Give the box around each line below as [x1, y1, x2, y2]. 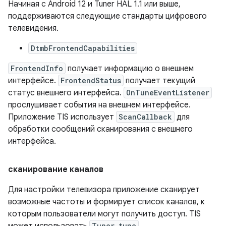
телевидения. [8, 23, 59, 34]
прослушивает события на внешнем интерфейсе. [8, 100, 191, 110]
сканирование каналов [8, 164, 103, 175]
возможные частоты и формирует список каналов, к [8, 197, 205, 207]
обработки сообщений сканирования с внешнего [8, 124, 193, 135]
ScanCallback [119, 112, 172, 122]
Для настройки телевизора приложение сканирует [8, 185, 200, 195]
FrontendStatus [61, 76, 121, 86]
